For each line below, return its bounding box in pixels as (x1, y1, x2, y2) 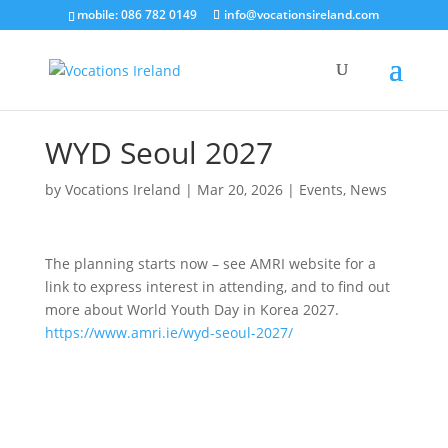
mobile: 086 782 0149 (77, 6, 198, 23)
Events (298, 180, 343, 199)
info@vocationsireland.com (224, 6, 380, 23)
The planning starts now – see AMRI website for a (44, 254, 376, 273)
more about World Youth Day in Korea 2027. (44, 300, 339, 319)
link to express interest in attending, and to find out (44, 277, 390, 296)
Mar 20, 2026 (196, 180, 283, 199)
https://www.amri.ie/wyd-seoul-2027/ (44, 323, 293, 342)
